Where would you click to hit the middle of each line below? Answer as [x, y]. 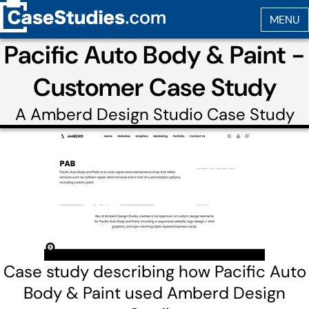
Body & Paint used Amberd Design [154, 293]
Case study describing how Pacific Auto [154, 271]
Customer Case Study [154, 87]
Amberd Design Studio [116, 114]
